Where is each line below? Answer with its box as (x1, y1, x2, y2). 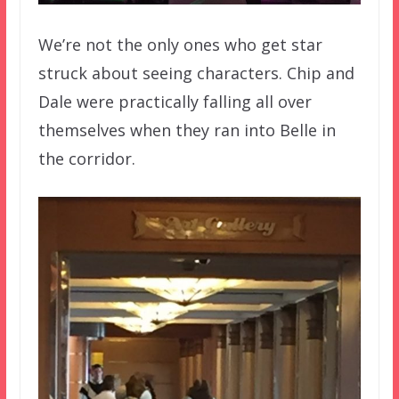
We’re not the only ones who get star (37, 34, 322, 56)
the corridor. (37, 148, 135, 170)
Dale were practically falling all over (37, 91, 312, 113)
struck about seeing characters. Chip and (37, 62, 354, 85)
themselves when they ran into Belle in (37, 119, 336, 142)
